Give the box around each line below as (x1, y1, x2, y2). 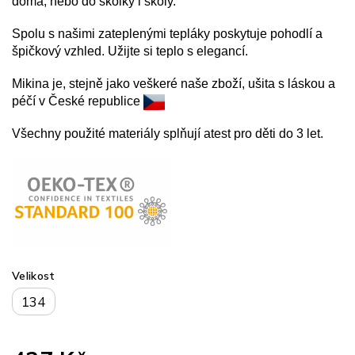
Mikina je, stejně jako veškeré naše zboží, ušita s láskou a (12, 76, 335, 90)
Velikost (12, 268, 55, 283)
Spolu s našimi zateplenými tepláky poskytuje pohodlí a (12, 26, 323, 40)
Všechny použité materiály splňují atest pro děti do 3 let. (12, 126, 323, 140)
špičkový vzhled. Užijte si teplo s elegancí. (12, 44, 248, 58)
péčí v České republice (12, 94, 143, 108)
